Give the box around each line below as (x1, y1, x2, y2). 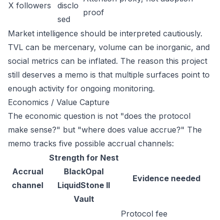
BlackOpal (64, 166, 104, 176)
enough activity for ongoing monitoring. (8, 83, 155, 93)
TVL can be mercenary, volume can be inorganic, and (8, 42, 210, 52)
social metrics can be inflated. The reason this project (8, 56, 207, 66)
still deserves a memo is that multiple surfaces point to (8, 70, 210, 80)
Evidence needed (132, 173, 200, 183)
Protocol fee (121, 209, 167, 219)
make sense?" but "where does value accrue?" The (8, 125, 202, 135)
